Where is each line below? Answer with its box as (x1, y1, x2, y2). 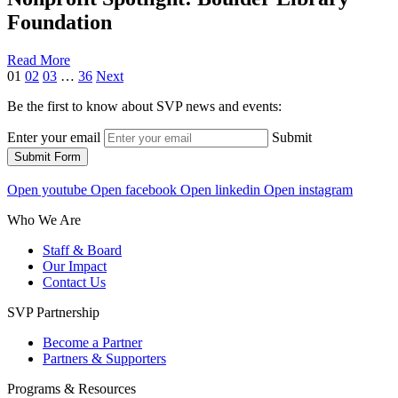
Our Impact (43, 259, 107, 275)
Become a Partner (43, 335, 142, 351)
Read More (7, 52, 70, 68)
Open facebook (91, 182, 177, 198)
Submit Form (14, 150, 81, 164)
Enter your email (7, 130, 100, 146)
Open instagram (264, 182, 353, 198)
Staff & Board (43, 243, 122, 259)
